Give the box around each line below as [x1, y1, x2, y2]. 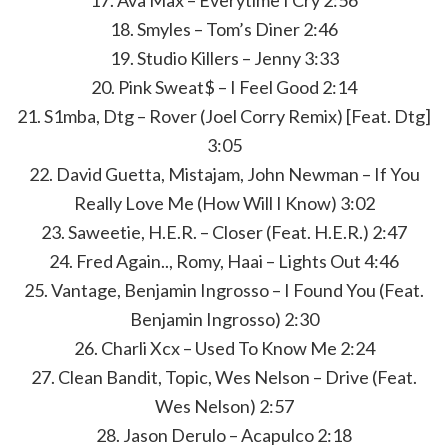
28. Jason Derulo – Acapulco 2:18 [96, 424, 352, 446]
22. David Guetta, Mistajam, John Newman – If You [28, 163, 420, 185]
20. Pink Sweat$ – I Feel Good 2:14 [91, 76, 357, 98]
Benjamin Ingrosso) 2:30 [129, 308, 319, 330]
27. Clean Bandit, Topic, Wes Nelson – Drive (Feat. [31, 366, 417, 388]
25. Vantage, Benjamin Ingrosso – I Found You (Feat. [24, 279, 424, 301]
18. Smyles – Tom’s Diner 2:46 [110, 18, 338, 40]
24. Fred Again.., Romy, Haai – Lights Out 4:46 [49, 250, 399, 272]
